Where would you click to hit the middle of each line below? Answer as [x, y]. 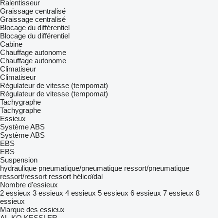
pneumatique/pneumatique [80, 168]
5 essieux [113, 193]
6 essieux [146, 193]
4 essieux [81, 193]
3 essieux [48, 193]
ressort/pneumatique [157, 168]
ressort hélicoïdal [76, 176]
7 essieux [178, 193]
